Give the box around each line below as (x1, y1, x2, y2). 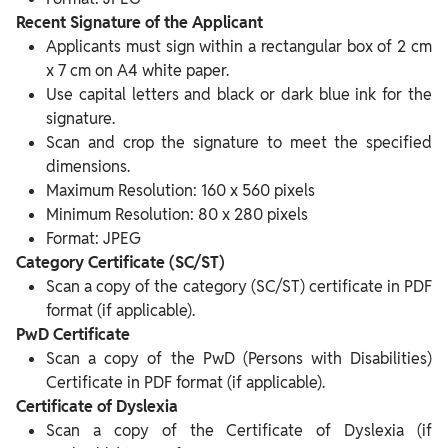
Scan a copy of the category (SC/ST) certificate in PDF (46, 276, 432, 298)
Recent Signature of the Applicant (16, 12, 263, 34)
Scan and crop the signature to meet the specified (46, 132, 432, 154)
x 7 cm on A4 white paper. (46, 60, 229, 82)
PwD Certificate (16, 324, 130, 346)
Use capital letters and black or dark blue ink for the (46, 84, 432, 106)
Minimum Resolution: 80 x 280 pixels (46, 204, 308, 226)
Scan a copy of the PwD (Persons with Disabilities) (46, 348, 432, 370)
